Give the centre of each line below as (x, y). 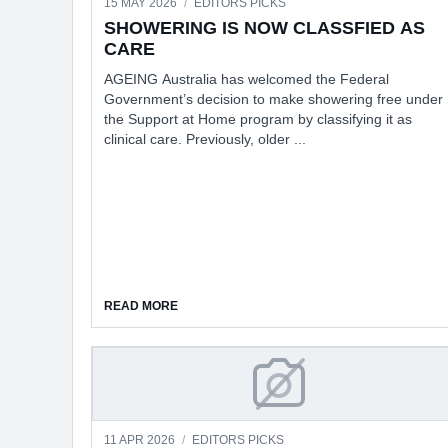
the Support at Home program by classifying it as (258, 119)
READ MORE (141, 305)
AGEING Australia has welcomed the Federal (246, 79)
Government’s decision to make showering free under (273, 99)
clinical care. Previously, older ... (205, 139)
